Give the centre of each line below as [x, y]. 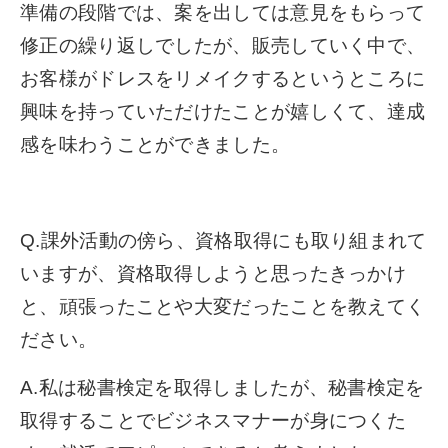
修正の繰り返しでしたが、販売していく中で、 [223, 45]
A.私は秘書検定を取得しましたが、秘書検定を [222, 387]
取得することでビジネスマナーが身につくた [213, 420]
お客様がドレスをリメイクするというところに [223, 78]
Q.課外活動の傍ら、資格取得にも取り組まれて [223, 240]
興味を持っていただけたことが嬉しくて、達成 [223, 111]
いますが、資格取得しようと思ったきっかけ [213, 273]
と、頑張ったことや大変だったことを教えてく [223, 306]
